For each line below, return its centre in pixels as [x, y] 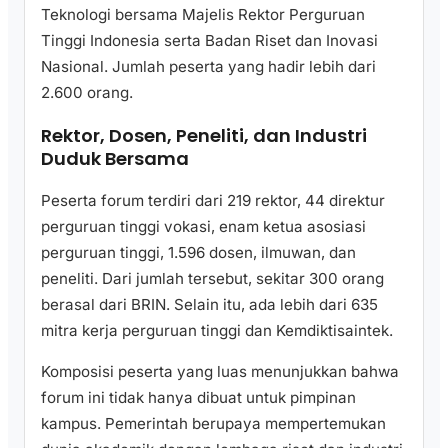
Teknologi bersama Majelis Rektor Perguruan [203, 15]
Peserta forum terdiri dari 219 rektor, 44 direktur [213, 201]
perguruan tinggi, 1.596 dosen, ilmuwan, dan [198, 253]
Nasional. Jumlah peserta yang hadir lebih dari [208, 67]
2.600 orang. [87, 93]
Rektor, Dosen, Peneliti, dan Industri [204, 136]
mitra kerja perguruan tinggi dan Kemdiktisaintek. [217, 331]
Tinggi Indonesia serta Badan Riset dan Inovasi [209, 41]
